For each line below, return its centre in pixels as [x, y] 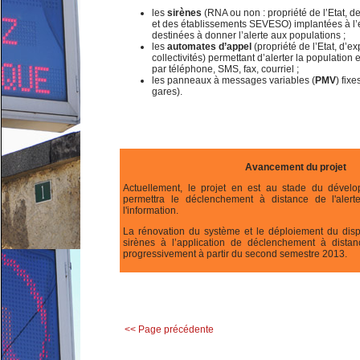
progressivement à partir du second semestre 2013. [235, 254]
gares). [167, 92]
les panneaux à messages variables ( [233, 80]
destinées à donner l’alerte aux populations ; [249, 35]
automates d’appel [209, 47]
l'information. [151, 211]
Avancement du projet [296, 167]
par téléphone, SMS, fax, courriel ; [225, 69]
